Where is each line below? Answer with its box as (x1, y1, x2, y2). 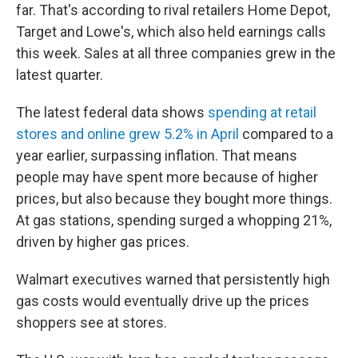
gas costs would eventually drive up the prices (16, 292, 309, 309)
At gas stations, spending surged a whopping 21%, (16, 212, 332, 229)
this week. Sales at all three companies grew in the (16, 45, 336, 62)
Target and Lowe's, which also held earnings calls (16, 23, 326, 40)
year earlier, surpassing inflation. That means (16, 147, 297, 164)
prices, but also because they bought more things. (16, 190, 332, 207)
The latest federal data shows (16, 104, 208, 121)
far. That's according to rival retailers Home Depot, (16, 2, 330, 18)
